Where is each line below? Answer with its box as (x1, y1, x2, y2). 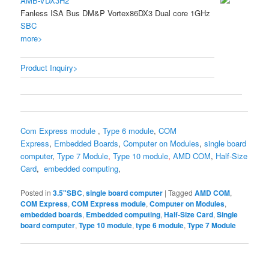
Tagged (168, 187, 193, 198)
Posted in (20, 187, 52, 198)
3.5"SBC (53, 187, 83, 199)
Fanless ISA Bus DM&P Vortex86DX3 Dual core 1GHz (20, 7, 211, 19)
